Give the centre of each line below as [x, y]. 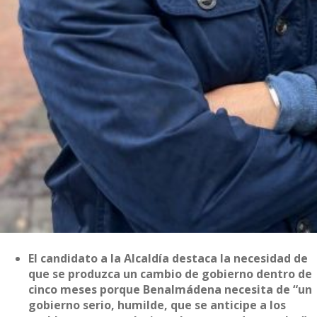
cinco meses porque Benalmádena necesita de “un [170, 289]
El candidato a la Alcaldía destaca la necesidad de [168, 258]
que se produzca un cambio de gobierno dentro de [170, 273]
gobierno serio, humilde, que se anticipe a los [157, 305]
